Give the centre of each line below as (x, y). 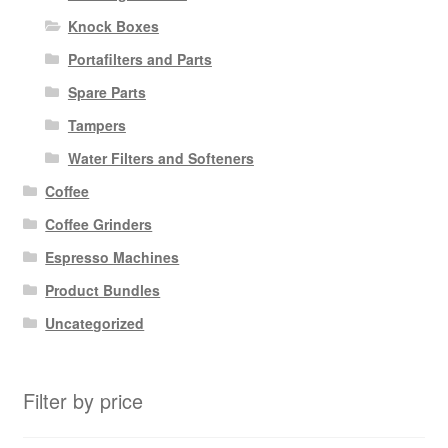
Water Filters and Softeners (160, 158)
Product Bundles (103, 290)
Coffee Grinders (99, 224)
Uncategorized (95, 323)
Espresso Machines (112, 257)
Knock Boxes (113, 26)
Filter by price (82, 401)
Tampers (96, 125)
